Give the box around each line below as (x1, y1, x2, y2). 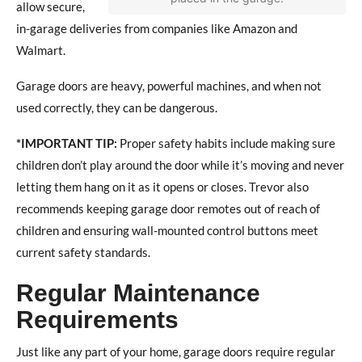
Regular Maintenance (16, 279, 260, 306)
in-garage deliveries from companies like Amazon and (16, 20, 297, 36)
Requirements (16, 305, 179, 333)
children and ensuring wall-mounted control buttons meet (16, 222, 318, 238)
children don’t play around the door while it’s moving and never (16, 157, 344, 172)
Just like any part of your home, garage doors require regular (16, 343, 335, 359)
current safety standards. (16, 244, 150, 259)
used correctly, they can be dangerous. (16, 99, 217, 115)
